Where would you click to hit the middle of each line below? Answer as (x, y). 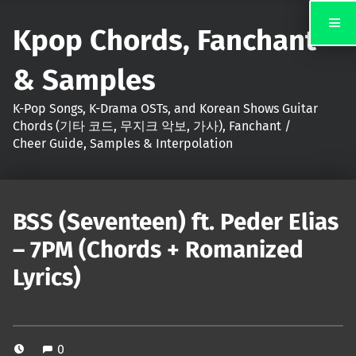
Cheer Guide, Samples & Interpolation (123, 143)
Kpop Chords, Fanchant (164, 40)
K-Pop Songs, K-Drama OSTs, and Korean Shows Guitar (165, 108)
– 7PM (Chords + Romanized (158, 250)
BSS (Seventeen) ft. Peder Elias (176, 222)
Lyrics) (47, 278)
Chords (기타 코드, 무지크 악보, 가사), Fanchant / (152, 126)
